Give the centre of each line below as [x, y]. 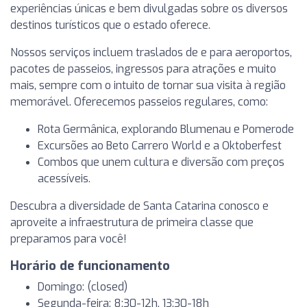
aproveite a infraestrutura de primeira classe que [132, 222]
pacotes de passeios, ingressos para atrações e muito [143, 69]
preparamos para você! [69, 239]
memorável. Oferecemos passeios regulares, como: [139, 102]
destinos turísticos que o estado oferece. [110, 25]
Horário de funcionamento [90, 266]
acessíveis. [64, 179]
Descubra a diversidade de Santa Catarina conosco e [139, 206]
